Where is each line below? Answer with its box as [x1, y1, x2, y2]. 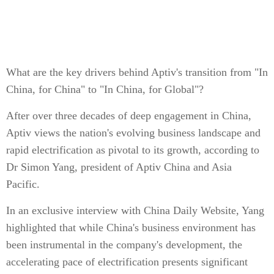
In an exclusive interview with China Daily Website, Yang [6, 204, 264, 217]
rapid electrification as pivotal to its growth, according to [6, 143, 259, 156]
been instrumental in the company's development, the [6, 238, 242, 251]
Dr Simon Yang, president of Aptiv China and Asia [6, 160, 232, 173]
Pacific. [6, 177, 40, 190]
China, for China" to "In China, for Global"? [6, 83, 204, 95]
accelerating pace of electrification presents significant [6, 255, 248, 268]
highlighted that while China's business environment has [6, 221, 256, 234]
